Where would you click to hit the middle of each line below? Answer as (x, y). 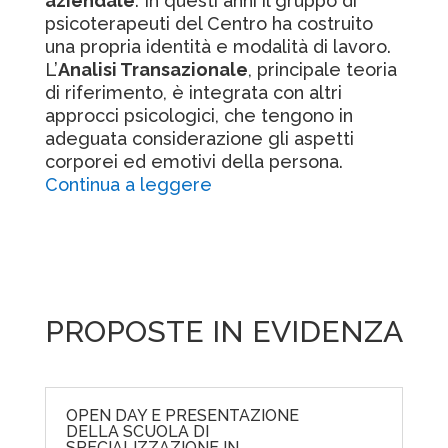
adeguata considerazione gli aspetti (199, 138)
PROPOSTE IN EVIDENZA (223, 331)
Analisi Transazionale (152, 69)
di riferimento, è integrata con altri (193, 92)
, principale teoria (322, 69)
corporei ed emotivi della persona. (193, 161)
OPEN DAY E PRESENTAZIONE (182, 415)
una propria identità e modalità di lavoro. (217, 46)
